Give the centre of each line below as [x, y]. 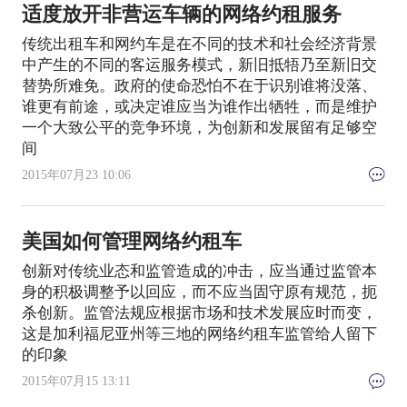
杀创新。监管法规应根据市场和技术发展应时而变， [199, 313]
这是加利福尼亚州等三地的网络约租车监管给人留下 [199, 334]
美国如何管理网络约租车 [131, 242]
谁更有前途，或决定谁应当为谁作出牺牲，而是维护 [199, 106]
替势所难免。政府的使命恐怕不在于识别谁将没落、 [199, 85]
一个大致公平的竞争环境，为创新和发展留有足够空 [199, 127]
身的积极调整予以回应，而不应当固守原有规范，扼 [199, 293]
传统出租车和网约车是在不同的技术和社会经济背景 [199, 44]
